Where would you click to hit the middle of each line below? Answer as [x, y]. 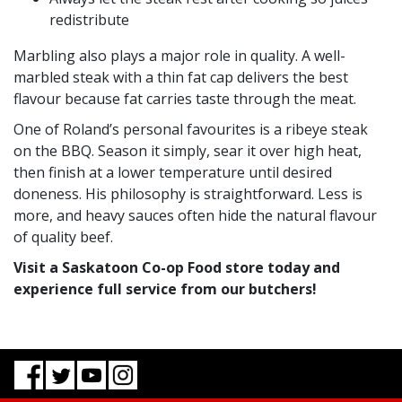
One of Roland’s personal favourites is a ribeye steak [191, 130]
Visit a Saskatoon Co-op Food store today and [177, 268]
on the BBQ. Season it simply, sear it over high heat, [188, 151]
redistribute [89, 20]
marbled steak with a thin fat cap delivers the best [181, 78]
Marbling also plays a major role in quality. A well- [179, 56]
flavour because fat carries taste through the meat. [185, 99]
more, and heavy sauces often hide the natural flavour [195, 216]
